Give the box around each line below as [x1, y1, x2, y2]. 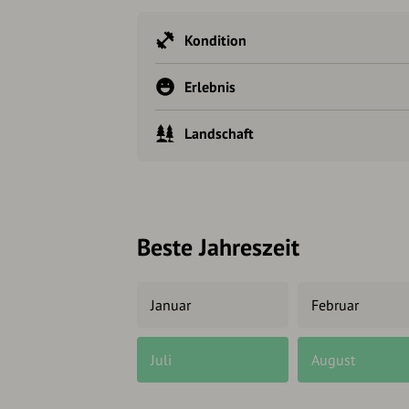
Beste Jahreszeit [137, 232, 299, 263]
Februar [310, 296, 359, 315]
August [310, 351, 355, 370]
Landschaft [184, 124, 254, 143]
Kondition [184, 31, 246, 50]
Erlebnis [184, 78, 236, 97]
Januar [151, 296, 191, 315]
